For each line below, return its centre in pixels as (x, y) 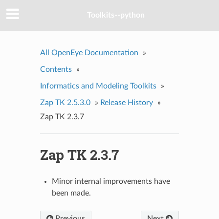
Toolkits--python (116, 15)
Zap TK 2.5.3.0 (65, 102)
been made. (71, 193)
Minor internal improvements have (111, 181)
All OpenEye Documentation (89, 53)
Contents (56, 69)
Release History (126, 102)
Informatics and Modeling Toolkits (98, 86)
